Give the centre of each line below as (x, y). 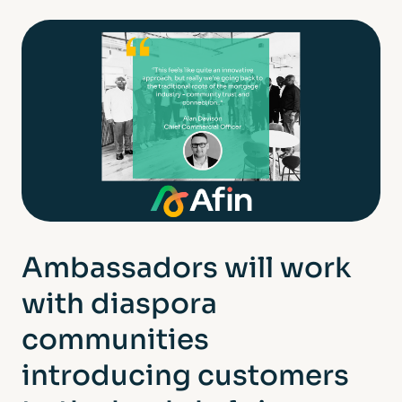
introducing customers (185, 376)
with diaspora (119, 304)
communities (115, 340)
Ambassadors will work (186, 268)
